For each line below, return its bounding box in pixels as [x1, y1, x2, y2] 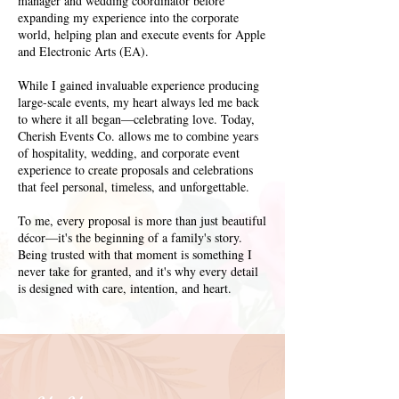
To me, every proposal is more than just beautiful [18, 212, 266, 229]
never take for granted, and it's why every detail [18, 263, 258, 280]
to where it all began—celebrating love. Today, [18, 110, 255, 127]
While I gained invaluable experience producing [18, 77, 259, 94]
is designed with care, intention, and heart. [18, 280, 232, 297]
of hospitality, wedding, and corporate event [18, 144, 240, 161]
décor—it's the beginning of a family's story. [18, 229, 242, 246]
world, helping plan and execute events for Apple [18, 26, 265, 43]
